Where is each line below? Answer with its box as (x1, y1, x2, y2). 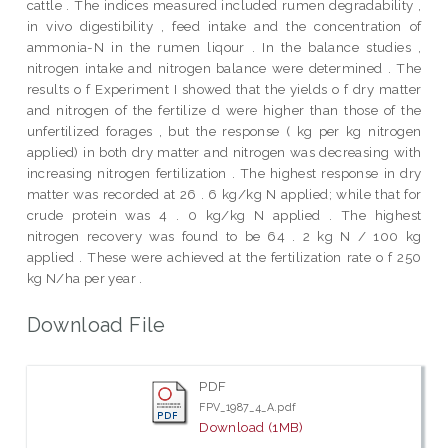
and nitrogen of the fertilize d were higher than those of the (26, 101, 422, 118)
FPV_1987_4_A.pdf (199, 401, 297, 414)
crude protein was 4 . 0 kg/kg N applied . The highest (26, 206, 422, 223)
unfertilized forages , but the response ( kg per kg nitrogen (26, 122, 422, 139)
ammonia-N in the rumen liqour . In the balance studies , (26, 38, 422, 55)
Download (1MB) (199, 419, 304, 436)
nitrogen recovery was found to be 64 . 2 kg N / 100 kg (26, 227, 422, 244)
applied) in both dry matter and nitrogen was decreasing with (26, 143, 422, 160)
